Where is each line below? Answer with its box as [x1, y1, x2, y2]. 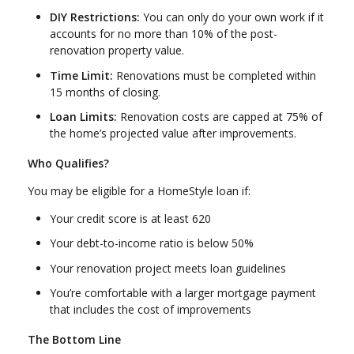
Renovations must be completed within [113, 67, 316, 83]
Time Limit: [50, 67, 113, 83]
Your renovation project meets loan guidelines [50, 260, 286, 276]
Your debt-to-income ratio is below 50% [50, 235, 254, 251]
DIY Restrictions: [50, 9, 140, 25]
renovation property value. [50, 43, 184, 58]
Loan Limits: [50, 109, 120, 125]
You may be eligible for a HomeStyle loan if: [28, 183, 250, 198]
